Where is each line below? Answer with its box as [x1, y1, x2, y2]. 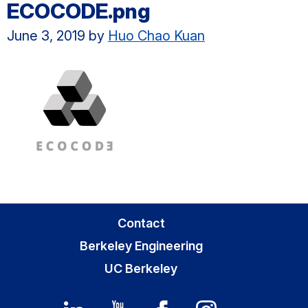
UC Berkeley [104, 261, 177, 276]
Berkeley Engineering [79, 239, 203, 253]
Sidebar [6, 230, 69, 251]
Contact [117, 216, 165, 230]
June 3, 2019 [7, 27, 85, 44]
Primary [6, 205, 69, 225]
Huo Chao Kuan [108, 27, 205, 44]
